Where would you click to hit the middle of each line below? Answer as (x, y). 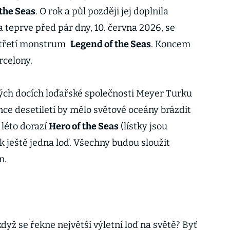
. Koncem (170, 44)
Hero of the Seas (84, 126)
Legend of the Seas (110, 44)
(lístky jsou (143, 126)
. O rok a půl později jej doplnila (102, 11)
